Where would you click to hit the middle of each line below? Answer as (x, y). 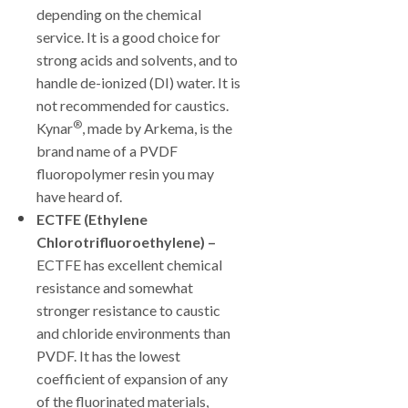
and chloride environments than (133, 333)
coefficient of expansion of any (132, 378)
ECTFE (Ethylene (92, 219)
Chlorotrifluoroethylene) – (126, 242)
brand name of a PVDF (107, 151)
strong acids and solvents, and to (137, 60)
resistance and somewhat (115, 287)
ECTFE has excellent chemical (129, 265)
